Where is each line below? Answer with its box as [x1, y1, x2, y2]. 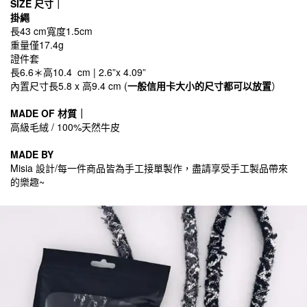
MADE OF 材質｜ [10, 106, 86, 120]
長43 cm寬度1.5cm [10, 24, 93, 38]
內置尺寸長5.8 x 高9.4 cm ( [10, 79, 127, 93]
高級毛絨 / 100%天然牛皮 [10, 120, 120, 134]
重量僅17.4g [10, 38, 64, 51]
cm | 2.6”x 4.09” [77, 65, 146, 79]
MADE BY [10, 147, 53, 161]
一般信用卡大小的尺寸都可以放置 [127, 79, 271, 93]
